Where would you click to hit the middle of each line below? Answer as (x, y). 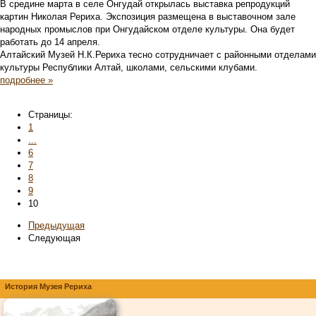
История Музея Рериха (48, 286)
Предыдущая (56, 225)
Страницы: (50, 115)
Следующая (54, 238)
